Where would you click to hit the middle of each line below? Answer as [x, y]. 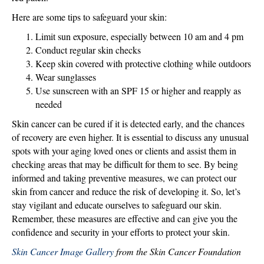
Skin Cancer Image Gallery [63, 252]
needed [49, 104]
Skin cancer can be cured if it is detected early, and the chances [128, 124]
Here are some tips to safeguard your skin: [89, 17]
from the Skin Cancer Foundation [177, 252]
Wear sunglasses [66, 77]
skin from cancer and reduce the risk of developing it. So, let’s [126, 192]
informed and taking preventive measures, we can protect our [124, 178]
